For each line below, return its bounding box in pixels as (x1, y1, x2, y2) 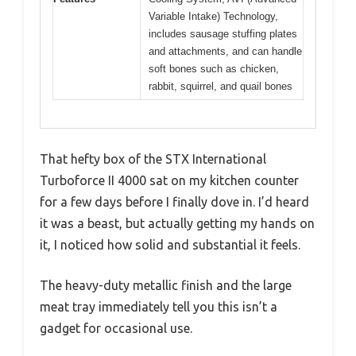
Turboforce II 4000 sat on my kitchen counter (40, 172, 299, 188)
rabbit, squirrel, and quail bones (149, 80, 292, 92)
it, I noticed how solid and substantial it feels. (40, 237, 300, 252)
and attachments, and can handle (149, 45, 302, 57)
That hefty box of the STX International (40, 151, 266, 166)
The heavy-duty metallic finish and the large (40, 277, 292, 292)
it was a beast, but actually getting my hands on (40, 215, 315, 230)
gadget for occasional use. (40, 320, 192, 335)
